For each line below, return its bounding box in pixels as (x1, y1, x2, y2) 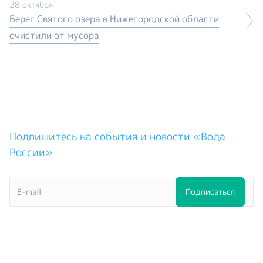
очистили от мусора (9, 28, 99, 42)
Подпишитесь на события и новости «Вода (9, 129, 225, 144)
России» (9, 144, 53, 160)
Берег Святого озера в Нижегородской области (9, 12, 219, 25)
